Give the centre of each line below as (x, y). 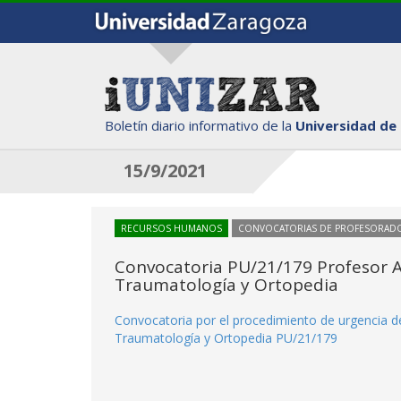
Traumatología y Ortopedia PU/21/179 (226, 338)
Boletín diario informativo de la (200, 125)
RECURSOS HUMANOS (171, 228)
